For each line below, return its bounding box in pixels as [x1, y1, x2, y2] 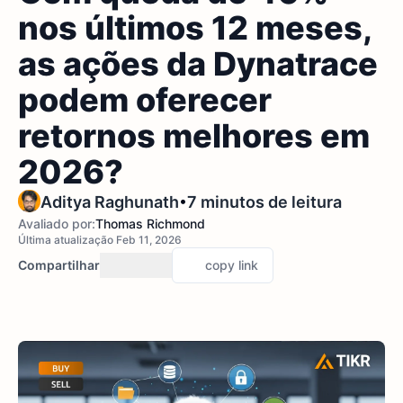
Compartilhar [18, 257, 100, 273]
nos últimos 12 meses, [18, 8, 371, 48]
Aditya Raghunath [40, 193, 179, 211]
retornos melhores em [18, 116, 370, 156]
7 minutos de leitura [187, 193, 342, 211]
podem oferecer [18, 80, 272, 120]
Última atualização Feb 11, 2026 [18, 233, 182, 246]
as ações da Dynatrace [18, 44, 378, 84]
